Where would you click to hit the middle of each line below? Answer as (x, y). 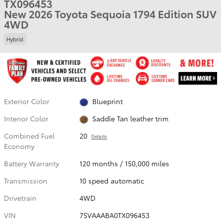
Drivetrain (20, 198)
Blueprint (107, 101)
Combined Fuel (29, 136)
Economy (19, 146)
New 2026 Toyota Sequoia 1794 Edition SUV (110, 14)
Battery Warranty (32, 164)
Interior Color (26, 119)
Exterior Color (27, 101)
